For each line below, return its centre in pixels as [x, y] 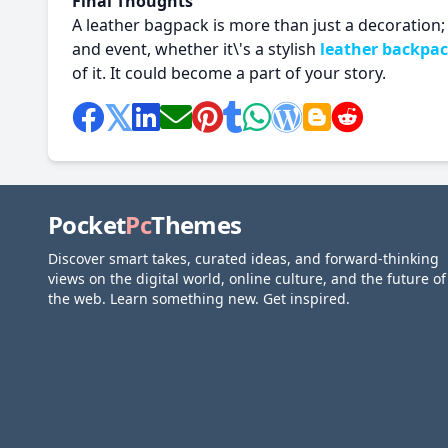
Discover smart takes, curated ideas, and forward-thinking [243, 258]
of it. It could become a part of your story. [231, 73]
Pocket [87, 224]
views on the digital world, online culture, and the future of [247, 278]
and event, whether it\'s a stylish [196, 49]
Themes [196, 224]
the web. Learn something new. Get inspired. [199, 298]
